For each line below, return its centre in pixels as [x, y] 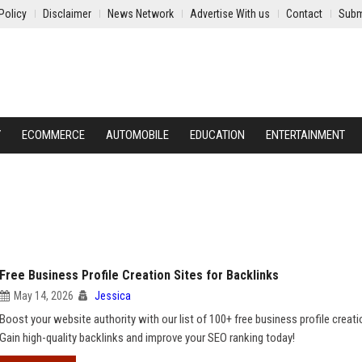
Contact [304, 14]
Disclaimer [67, 14]
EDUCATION [217, 135]
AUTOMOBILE [137, 135]
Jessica [113, 296]
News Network [141, 14]
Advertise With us [230, 14]
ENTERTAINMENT [305, 135]
